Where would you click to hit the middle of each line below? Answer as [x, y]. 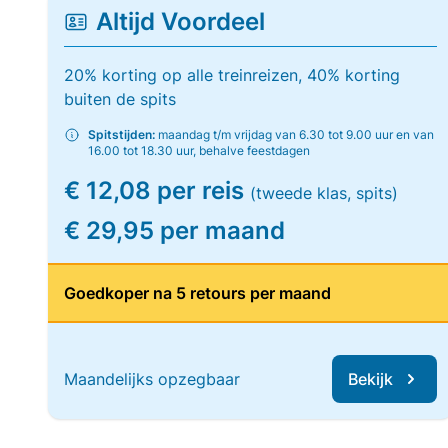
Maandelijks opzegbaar [152, 379]
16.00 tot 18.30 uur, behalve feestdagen [199, 150]
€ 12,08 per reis [157, 190]
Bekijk [371, 379]
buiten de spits [120, 99]
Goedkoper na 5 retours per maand [197, 293]
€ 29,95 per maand [174, 230]
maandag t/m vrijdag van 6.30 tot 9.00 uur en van [294, 134]
